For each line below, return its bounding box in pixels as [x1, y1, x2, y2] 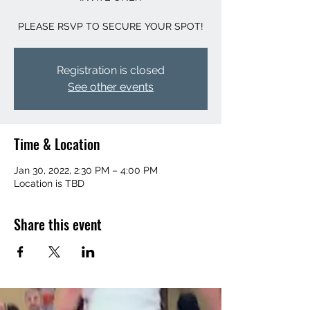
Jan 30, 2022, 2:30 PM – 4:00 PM [14, 165, 158, 176]
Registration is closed [57, 64, 165, 77]
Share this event [14, 214, 102, 235]
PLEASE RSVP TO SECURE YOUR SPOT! [18, 21, 203, 32]
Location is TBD [14, 178, 84, 189]
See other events [68, 80, 154, 93]
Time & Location [14, 134, 100, 154]
